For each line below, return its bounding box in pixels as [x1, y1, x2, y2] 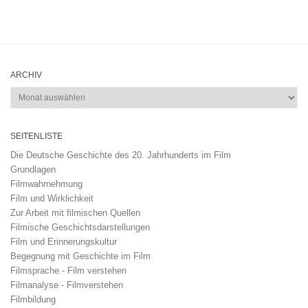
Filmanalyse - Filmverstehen [10, 280, 123, 291]
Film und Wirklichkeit [10, 193, 93, 204]
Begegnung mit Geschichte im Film [10, 251, 151, 262]
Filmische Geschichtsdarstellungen [10, 222, 150, 233]
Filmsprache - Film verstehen [10, 265, 126, 276]
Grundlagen [10, 164, 56, 175]
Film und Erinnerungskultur [10, 236, 117, 247]
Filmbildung [10, 294, 56, 305]
